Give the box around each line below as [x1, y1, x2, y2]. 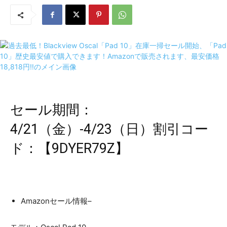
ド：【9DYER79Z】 [10, 140, 129, 157]
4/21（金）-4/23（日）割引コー [10, 121, 208, 138]
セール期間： [10, 102, 93, 119]
